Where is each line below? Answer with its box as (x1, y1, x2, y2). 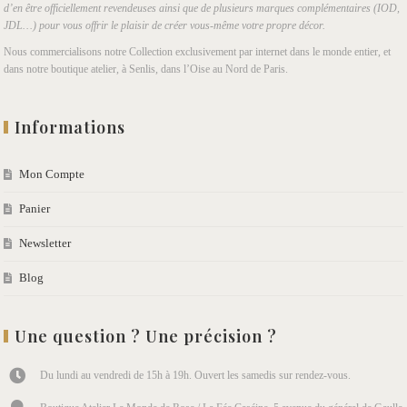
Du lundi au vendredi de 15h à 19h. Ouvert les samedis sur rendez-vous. (40, 368, 352, 382)
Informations (15, 115, 126, 138)
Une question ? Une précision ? (15, 324, 278, 347)
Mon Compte (19, 166, 85, 181)
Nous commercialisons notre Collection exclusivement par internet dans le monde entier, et (4, 45, 392, 58)
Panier (19, 201, 51, 215)
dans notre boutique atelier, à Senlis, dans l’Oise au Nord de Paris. (4, 62, 289, 75)
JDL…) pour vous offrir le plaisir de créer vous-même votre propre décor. (4, 18, 326, 32)
